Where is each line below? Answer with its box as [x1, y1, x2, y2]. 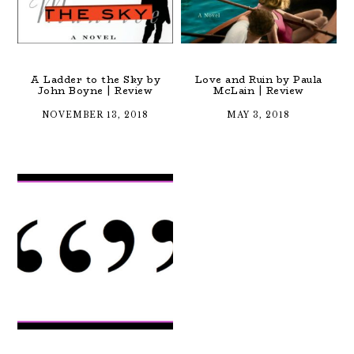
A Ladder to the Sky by [30, 72, 161, 88]
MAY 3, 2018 [227, 110, 291, 121]
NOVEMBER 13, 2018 [42, 110, 149, 121]
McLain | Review [213, 83, 304, 99]
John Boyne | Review [37, 83, 153, 99]
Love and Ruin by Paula [194, 72, 322, 88]
